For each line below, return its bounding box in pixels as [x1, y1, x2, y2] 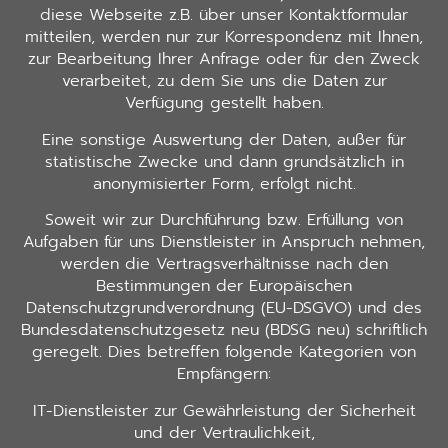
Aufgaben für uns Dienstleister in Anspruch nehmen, [23, 230, 425, 255]
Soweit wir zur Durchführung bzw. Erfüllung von [45, 208, 403, 233]
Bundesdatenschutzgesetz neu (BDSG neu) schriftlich [21, 318, 427, 343]
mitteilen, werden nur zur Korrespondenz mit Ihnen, [25, 25, 423, 50]
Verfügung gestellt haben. [124, 91, 324, 116]
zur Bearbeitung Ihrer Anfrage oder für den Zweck [28, 47, 420, 72]
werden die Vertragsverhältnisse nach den [60, 252, 388, 277]
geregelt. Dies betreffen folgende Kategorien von [32, 340, 416, 365]
